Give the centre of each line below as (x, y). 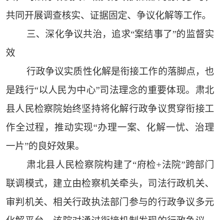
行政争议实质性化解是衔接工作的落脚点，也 (120, 72)
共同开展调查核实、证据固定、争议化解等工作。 (108, 16)
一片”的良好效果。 (45, 146)
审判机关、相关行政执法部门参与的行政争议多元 (110, 202)
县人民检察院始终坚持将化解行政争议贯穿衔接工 (110, 109)
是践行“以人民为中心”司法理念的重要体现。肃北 (110, 90)
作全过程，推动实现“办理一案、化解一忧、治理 (110, 128)
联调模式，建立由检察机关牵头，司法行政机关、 (110, 184)
